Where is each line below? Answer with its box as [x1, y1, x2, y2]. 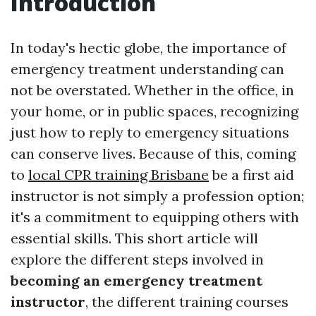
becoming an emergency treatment [11, 272, 262, 289]
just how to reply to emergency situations [11, 123, 289, 141]
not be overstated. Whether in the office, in [11, 81, 294, 99]
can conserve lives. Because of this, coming [11, 145, 296, 162]
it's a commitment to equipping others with [11, 208, 299, 226]
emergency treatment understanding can [11, 60, 284, 78]
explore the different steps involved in [11, 250, 264, 268]
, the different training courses [85, 293, 288, 310]
